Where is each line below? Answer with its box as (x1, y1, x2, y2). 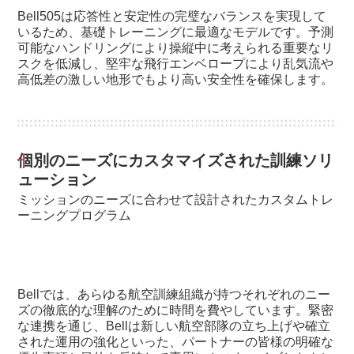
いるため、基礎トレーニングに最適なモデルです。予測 (17, 25, 334, 40)
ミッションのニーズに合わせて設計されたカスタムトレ (17, 193, 334, 207)
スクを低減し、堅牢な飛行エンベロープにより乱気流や (17, 57, 334, 71)
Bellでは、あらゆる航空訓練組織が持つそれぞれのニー (17, 288, 331, 302)
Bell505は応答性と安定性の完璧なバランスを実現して (17, 9, 327, 24)
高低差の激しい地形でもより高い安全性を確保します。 (17, 73, 334, 87)
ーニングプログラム (17, 209, 132, 223)
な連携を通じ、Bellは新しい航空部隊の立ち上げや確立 (17, 319, 331, 333)
